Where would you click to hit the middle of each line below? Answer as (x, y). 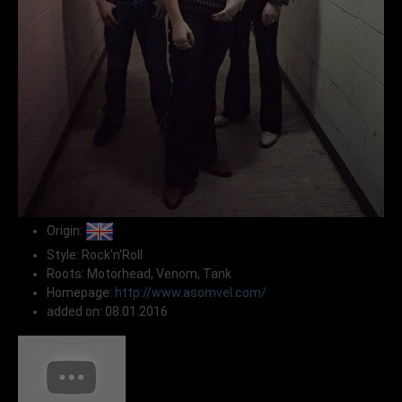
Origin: (66, 230)
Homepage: (81, 293)
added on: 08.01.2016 (107, 312)
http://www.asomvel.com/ (191, 293)
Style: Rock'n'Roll (95, 255)
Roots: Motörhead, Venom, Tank (139, 274)
